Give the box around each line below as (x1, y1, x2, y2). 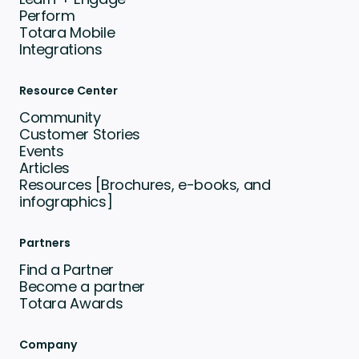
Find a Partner (18, 260, 114, 280)
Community (18, 107, 101, 128)
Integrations (18, 39, 103, 60)
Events (18, 141, 64, 162)
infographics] (18, 192, 113, 212)
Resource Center (18, 83, 118, 99)
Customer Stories (18, 124, 141, 145)
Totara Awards (18, 293, 123, 314)
